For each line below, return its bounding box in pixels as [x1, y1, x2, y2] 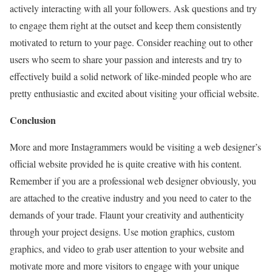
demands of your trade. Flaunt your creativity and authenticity [10, 208, 244, 221]
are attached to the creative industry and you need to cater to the [10, 191, 251, 204]
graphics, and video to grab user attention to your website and [10, 242, 244, 255]
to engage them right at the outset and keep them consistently [10, 19, 242, 32]
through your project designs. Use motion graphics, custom [10, 225, 234, 238]
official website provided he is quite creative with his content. [10, 157, 242, 170]
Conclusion [10, 113, 56, 127]
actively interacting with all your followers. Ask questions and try [10, 2, 257, 15]
